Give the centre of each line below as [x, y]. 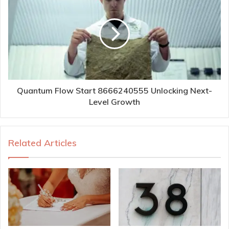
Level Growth [114, 102]
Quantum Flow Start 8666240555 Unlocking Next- [114, 91]
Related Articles [42, 143]
